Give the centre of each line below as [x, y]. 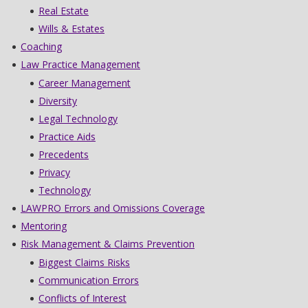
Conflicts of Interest [82, 298]
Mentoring [44, 225]
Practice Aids [67, 136]
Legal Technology [78, 118]
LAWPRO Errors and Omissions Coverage [113, 208]
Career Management [85, 82]
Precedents [64, 154]
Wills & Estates [71, 28]
